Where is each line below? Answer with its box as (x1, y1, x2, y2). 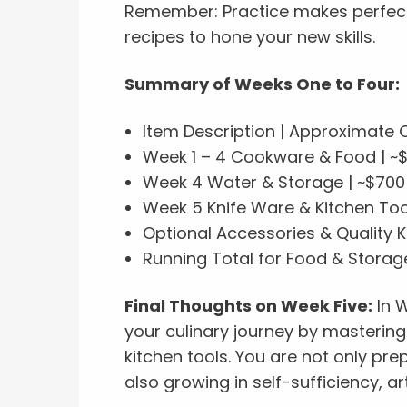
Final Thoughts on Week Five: (124, 294, 372, 317)
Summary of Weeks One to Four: (124, 73, 400, 95)
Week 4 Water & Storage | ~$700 (143, 171, 405, 194)
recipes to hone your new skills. (124, 25, 375, 48)
